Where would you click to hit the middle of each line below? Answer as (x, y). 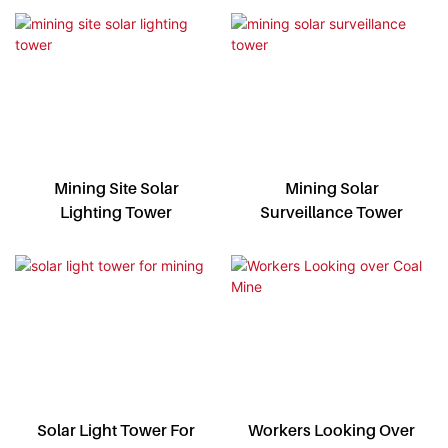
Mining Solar (331, 188)
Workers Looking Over (332, 430)
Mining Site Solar (116, 188)
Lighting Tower (116, 212)
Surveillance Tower (332, 212)
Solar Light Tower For (116, 429)
